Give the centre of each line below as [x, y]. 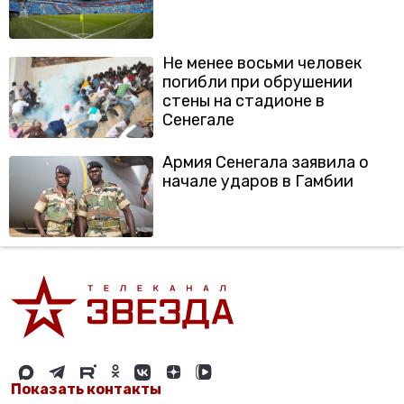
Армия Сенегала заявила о [266, 162]
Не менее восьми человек [262, 63]
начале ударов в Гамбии [258, 181]
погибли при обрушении [257, 82]
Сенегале [198, 120]
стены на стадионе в [243, 101]
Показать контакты [86, 389]
